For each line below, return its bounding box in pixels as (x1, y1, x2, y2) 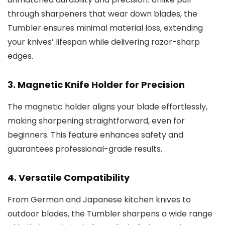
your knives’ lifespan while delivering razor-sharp (8, 36, 200, 48)
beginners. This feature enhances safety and (8, 129, 183, 141)
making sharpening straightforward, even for (8, 115, 185, 127)
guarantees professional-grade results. (8, 143, 162, 155)
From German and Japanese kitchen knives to (8, 193, 191, 205)
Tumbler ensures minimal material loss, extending (8, 22, 203, 34)
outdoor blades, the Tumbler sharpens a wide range (8, 207, 212, 219)
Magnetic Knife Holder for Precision (18, 78, 185, 91)
